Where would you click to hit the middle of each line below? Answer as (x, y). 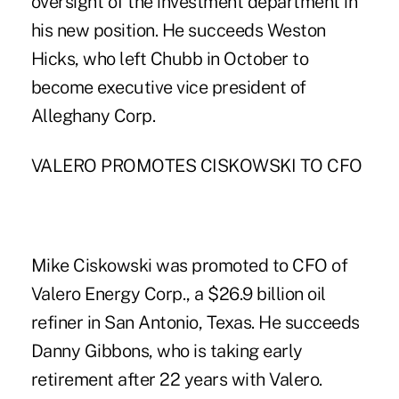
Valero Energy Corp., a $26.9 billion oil (178, 294)
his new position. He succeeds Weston (178, 31)
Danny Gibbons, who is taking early (167, 351)
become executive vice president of (168, 88)
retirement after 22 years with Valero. (176, 380)
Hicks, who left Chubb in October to (170, 59)
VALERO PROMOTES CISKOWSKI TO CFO (196, 166)
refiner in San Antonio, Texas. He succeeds (195, 323)
